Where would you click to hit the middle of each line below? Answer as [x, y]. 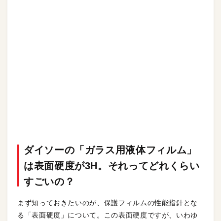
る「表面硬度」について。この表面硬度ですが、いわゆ [108, 215]
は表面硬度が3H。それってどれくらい [112, 166]
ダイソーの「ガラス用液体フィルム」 [110, 150]
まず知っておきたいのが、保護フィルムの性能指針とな [108, 203]
